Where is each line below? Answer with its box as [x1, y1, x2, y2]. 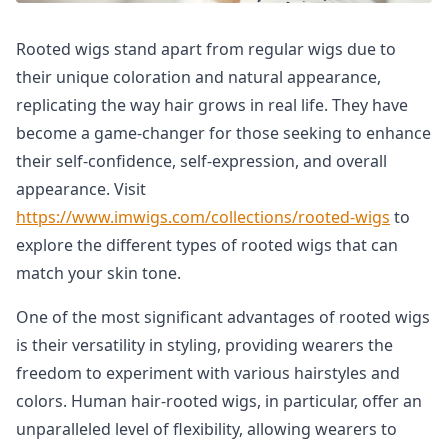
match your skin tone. [16, 262, 181, 284]
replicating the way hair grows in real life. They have [16, 94, 408, 116]
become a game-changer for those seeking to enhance [16, 122, 431, 144]
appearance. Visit [16, 178, 146, 200]
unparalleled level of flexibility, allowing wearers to [16, 418, 397, 440]
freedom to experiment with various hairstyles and [16, 362, 400, 384]
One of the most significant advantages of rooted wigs [16, 306, 430, 328]
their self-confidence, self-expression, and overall [16, 150, 387, 172]
